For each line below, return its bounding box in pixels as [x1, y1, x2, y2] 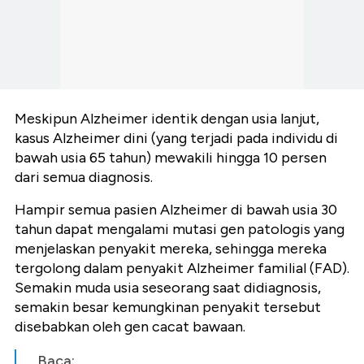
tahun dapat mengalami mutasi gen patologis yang [15, 220, 344, 239]
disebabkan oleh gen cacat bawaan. [15, 318, 245, 336]
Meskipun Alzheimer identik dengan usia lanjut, [15, 110, 319, 128]
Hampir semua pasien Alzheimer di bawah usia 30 [15, 201, 337, 219]
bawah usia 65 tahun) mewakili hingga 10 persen [15, 149, 327, 167]
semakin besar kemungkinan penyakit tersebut [15, 298, 321, 317]
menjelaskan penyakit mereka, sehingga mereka [15, 240, 327, 258]
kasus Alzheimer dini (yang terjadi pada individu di [15, 129, 338, 148]
